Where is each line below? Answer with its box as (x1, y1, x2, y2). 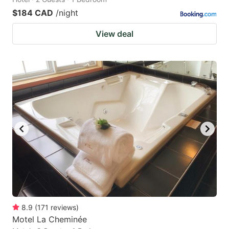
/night (56, 7, 78, 18)
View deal (96, 28, 133, 39)
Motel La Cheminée (12, 214, 87, 225)
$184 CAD (12, 7, 53, 18)
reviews (51, 203, 76, 212)
